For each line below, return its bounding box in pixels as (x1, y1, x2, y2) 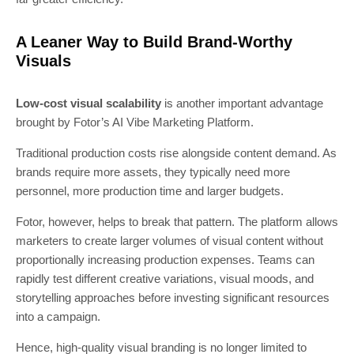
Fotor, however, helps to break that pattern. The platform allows (16, 214, 338, 228)
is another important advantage (161, 96, 323, 110)
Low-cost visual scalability (16, 96, 161, 110)
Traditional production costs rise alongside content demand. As (16, 145, 337, 160)
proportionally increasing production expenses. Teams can (16, 252, 314, 266)
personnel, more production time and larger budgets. (16, 183, 284, 198)
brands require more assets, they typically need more (16, 164, 290, 179)
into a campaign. (16, 309, 100, 323)
